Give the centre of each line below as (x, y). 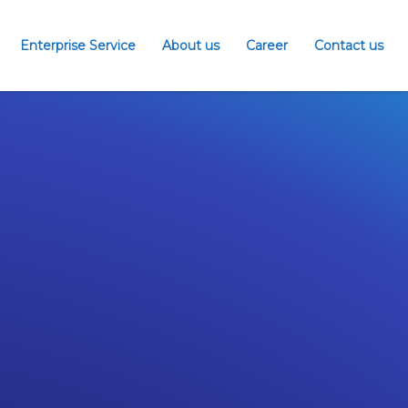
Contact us (349, 46)
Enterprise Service (78, 46)
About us (191, 46)
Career (267, 46)
